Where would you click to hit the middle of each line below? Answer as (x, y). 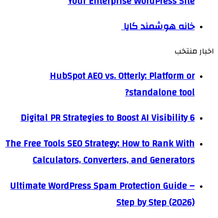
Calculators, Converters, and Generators (114, 160)
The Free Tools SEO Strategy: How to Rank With (100, 144)
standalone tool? (162, 92)
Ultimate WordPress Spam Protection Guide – (102, 186)
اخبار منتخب (194, 51)
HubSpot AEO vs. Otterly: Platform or (122, 76)
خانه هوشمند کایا (158, 27)
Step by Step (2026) (155, 202)
